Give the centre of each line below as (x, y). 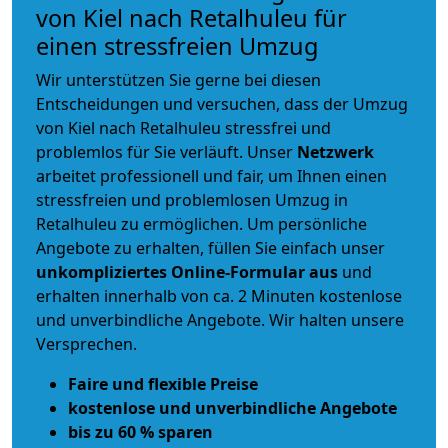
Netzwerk (335, 152)
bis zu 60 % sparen (140, 432)
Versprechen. (86, 344)
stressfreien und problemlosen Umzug (183, 200)
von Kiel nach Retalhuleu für (191, 18)
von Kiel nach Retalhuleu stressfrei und (183, 128)
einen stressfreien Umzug (177, 46)
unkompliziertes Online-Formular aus (187, 272)
